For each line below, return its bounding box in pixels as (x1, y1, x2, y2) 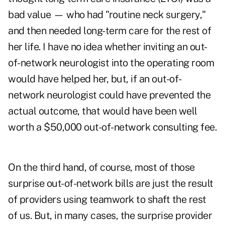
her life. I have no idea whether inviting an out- (8, 41, 207, 53)
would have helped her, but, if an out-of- (8, 73, 182, 85)
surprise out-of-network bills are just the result (8, 177, 213, 190)
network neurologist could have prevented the (8, 89, 210, 101)
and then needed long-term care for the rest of (8, 25, 211, 37)
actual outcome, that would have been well (8, 105, 197, 118)
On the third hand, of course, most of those (8, 161, 195, 174)
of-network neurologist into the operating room (8, 57, 214, 69)
